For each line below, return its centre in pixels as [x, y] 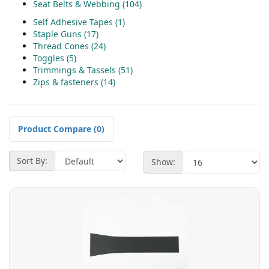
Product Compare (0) [61, 129]
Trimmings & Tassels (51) [83, 70]
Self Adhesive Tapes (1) [79, 22]
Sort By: [32, 161]
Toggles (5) [55, 58]
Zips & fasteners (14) [74, 82]
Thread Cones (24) [69, 46]
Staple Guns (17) [66, 34]
